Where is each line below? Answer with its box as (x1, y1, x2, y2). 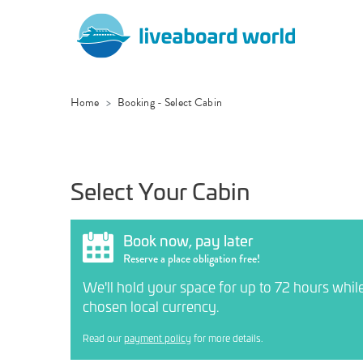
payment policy (124, 330, 191, 345)
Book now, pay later (123, 228, 254, 251)
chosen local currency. (83, 295, 220, 316)
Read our (83, 330, 124, 345)
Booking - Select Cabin (117, 94, 222, 111)
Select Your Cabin (70, 173, 250, 207)
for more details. (191, 330, 263, 345)
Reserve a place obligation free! (123, 250, 260, 267)
